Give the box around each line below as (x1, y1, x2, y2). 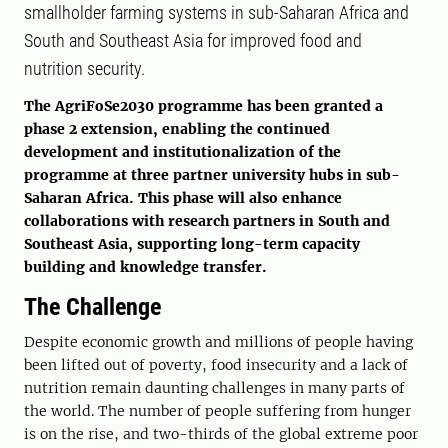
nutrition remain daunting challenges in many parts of (24, 379, 405, 398)
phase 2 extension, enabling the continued (24, 120, 330, 139)
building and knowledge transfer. (24, 258, 271, 277)
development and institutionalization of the (24, 143, 341, 162)
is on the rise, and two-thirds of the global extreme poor (24, 425, 418, 444)
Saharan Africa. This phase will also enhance (24, 189, 342, 208)
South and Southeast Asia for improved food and (24, 30, 362, 52)
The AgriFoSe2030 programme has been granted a (24, 97, 383, 116)
